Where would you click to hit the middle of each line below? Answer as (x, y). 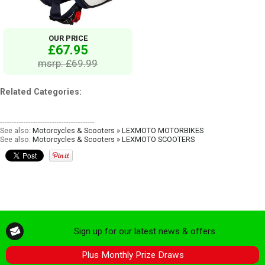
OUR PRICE (68, 38)
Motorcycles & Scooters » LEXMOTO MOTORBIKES (118, 130)
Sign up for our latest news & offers (144, 231)
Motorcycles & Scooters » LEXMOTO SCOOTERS (114, 139)
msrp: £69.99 (68, 63)
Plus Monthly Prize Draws (132, 255)
